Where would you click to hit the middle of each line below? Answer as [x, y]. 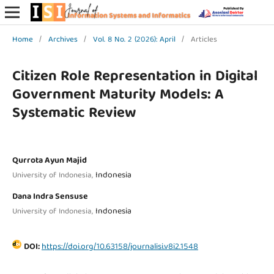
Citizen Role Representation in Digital [135, 77]
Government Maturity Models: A [118, 95]
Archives [63, 40]
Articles [204, 40]
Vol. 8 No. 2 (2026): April [134, 40]
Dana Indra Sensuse [50, 197]
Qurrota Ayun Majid [49, 161]
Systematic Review [74, 113]
